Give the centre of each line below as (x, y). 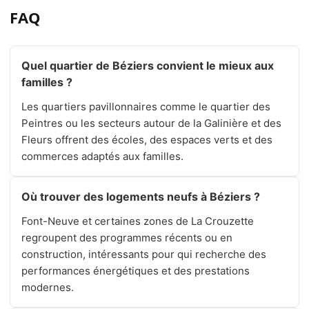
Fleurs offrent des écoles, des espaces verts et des (147, 140)
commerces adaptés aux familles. (102, 157)
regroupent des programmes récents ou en (127, 238)
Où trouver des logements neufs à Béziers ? (141, 197)
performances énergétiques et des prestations (136, 271)
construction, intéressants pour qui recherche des (144, 255)
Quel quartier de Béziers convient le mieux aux (148, 66)
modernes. (48, 288)
